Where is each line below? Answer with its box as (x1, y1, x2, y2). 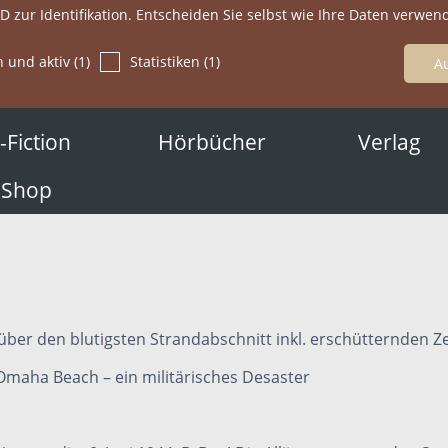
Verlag (358, 128, 422, 156)
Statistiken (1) (130, 52, 220, 71)
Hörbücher (158, 128, 267, 156)
